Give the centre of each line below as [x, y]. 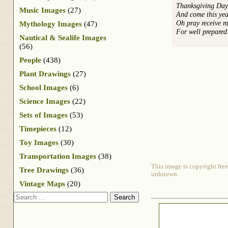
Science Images [45, 101]
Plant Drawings [45, 74]
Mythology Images [51, 24]
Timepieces [38, 129]
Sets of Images [44, 115]
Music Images [42, 10]
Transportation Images [58, 156]
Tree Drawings [44, 170]
